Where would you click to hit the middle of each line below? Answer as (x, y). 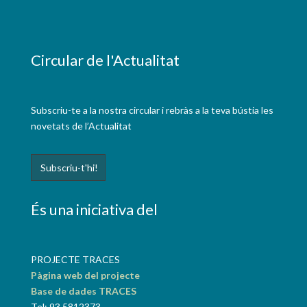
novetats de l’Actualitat (81, 126)
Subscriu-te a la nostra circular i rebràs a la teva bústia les (152, 110)
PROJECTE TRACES (75, 259)
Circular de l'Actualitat (105, 60)
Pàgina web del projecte (85, 275)
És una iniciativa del (94, 209)
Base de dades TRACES (83, 291)
